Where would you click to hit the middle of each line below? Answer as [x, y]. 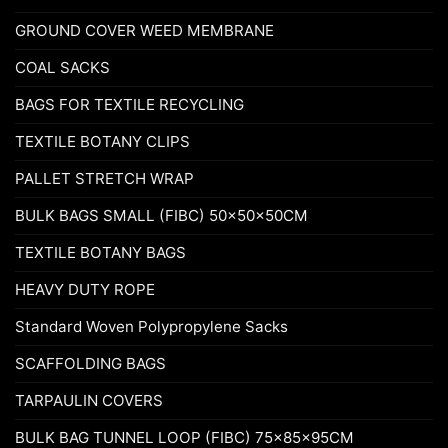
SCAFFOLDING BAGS [90, 364]
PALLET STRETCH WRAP [104, 179]
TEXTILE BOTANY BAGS [100, 253]
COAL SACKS [62, 68]
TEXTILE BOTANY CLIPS [102, 142]
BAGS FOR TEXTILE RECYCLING [129, 105]
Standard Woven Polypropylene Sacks [151, 327]
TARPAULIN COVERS [89, 401]
